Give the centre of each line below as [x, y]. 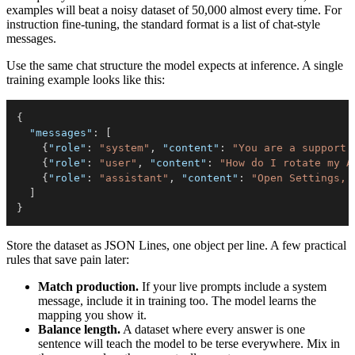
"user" [118, 163]
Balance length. [79, 330]
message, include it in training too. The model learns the [177, 301]
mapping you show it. [92, 315]
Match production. [88, 287]
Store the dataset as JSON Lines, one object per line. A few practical [176, 246]
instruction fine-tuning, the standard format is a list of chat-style [163, 25]
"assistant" [134, 178]
